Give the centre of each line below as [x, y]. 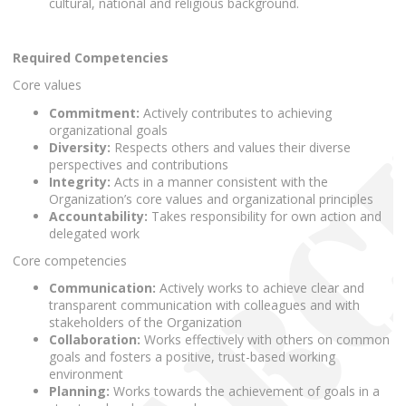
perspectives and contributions [139, 164]
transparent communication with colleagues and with [204, 305]
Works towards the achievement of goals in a [245, 391]
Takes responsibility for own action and [265, 216]
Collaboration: [95, 340]
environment [86, 374]
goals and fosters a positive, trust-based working [192, 357]
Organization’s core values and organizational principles [211, 198]
